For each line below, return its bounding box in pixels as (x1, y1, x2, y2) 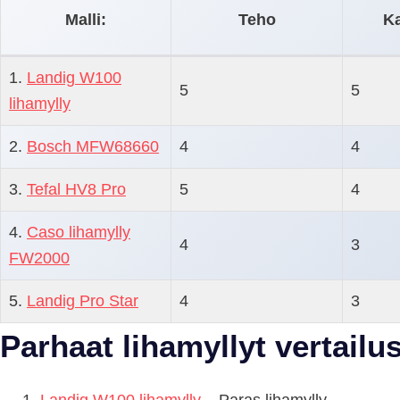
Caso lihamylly (27, 222, 130, 241)
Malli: (65, 10, 106, 29)
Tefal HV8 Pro (27, 179, 126, 198)
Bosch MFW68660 (27, 137, 159, 155)
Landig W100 (27, 68, 121, 87)
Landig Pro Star (27, 291, 138, 310)
